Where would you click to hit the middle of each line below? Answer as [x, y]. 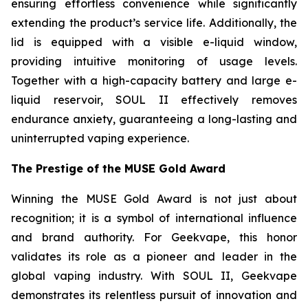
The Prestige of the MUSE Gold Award [118, 168]
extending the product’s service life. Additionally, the [154, 22]
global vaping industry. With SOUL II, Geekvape [154, 275]
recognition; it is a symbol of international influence [154, 218]
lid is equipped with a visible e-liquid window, [154, 42]
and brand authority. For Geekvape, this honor [154, 237]
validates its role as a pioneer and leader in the [154, 256]
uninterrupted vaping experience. [100, 138]
